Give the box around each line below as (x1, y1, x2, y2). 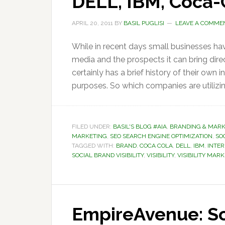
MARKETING (72, 133, 107, 140)
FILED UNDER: (72, 123, 113, 130)
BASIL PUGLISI (124, 20, 164, 27)
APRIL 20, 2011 (72, 20, 113, 27)
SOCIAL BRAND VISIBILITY (72, 152, 144, 159)
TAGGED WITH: (72, 142, 116, 149)
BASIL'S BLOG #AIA (113, 123, 167, 130)
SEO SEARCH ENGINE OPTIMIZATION (110, 133, 212, 140)
